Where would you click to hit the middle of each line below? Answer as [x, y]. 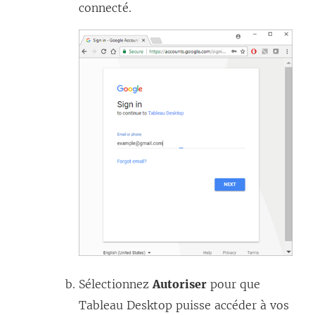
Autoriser [180, 284]
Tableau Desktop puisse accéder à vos [184, 305]
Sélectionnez [116, 284]
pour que [233, 284]
